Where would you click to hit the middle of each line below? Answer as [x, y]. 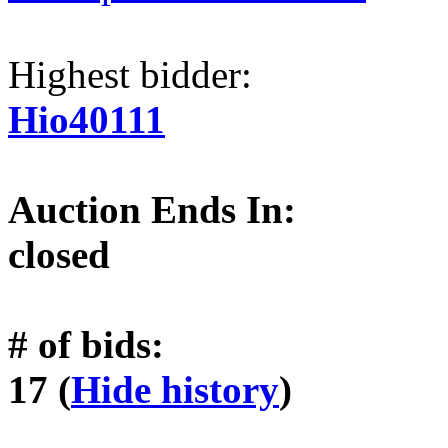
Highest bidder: [130, 74]
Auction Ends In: [152, 209]
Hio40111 [86, 119]
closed [59, 254]
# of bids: [86, 344]
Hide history [175, 389]
